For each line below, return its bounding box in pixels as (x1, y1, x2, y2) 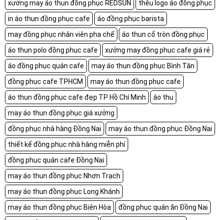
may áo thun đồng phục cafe (90, 77, 181, 85)
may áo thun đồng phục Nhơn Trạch (8, 171, 120, 180)
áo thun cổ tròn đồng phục (122, 30, 205, 38)
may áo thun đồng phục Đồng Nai (109, 124, 212, 133)
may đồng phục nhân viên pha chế (8, 30, 114, 38)
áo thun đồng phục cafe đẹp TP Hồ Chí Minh (8, 93, 146, 101)
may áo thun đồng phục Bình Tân (91, 61, 194, 70)
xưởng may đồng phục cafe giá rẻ (105, 46, 210, 54)
